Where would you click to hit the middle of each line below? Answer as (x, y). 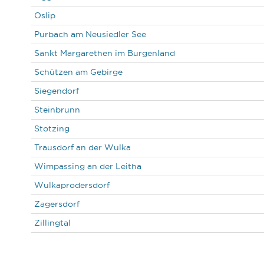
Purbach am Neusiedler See (90, 34)
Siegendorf (56, 91)
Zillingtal (52, 223)
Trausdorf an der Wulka (82, 147)
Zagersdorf (57, 204)
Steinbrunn (57, 110)
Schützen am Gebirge (78, 72)
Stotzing (52, 128)
